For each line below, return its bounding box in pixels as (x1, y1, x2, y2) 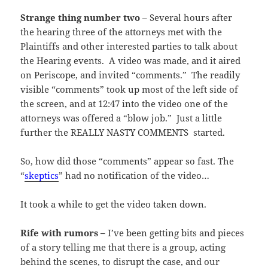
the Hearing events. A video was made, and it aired (20, 54, 241, 66)
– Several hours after (140, 11, 233, 23)
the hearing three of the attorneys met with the (20, 25, 223, 38)
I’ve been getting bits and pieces (108, 226, 245, 239)
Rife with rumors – (20, 226, 108, 239)
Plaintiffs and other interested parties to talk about (20, 39, 238, 52)
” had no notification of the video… (59, 169, 210, 181)
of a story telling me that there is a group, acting (20, 240, 226, 253)
